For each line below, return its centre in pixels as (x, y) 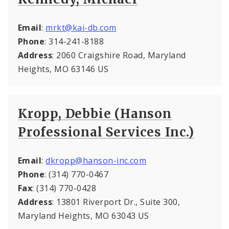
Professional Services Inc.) (106, 132)
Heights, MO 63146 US (63, 69)
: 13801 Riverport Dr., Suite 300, (116, 202)
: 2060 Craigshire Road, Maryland (119, 55)
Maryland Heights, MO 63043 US (84, 215)
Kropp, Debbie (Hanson (95, 113)
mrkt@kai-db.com (81, 27)
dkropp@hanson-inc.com (96, 160)
